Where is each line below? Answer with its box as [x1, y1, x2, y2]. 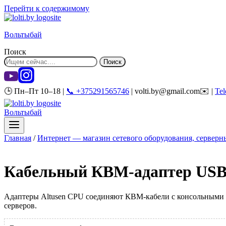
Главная [4, 134, 31, 142]
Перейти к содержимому [4, 4, 89, 13]
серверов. [4, 201, 37, 210]
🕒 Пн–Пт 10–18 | [4, 87, 66, 95]
